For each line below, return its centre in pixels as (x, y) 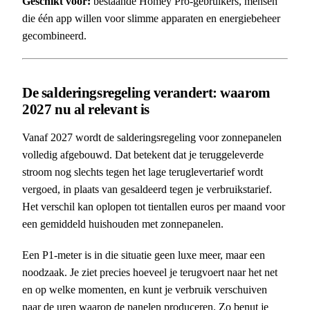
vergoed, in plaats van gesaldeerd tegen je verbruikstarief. (147, 189)
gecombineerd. (54, 35)
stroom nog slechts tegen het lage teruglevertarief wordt (143, 172)
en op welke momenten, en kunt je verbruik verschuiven (145, 289)
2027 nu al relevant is (86, 109)
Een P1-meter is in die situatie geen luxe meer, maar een (144, 255)
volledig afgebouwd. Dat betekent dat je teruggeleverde (143, 154)
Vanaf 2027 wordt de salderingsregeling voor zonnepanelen (152, 137)
